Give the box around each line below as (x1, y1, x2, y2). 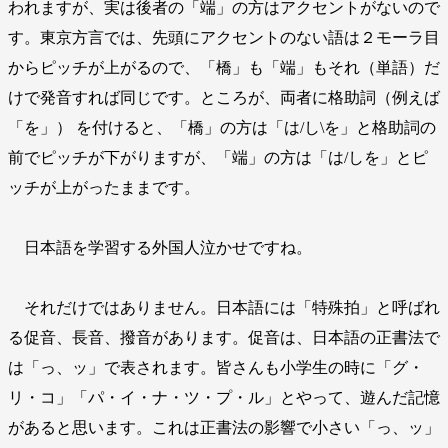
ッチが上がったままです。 (8, 179, 200, 197)
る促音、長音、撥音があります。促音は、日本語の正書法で (8, 329, 440, 347)
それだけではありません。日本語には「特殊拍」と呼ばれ (8, 299, 440, 317)
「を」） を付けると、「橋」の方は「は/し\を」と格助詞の (8, 119, 436, 137)
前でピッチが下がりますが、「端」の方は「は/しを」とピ (8, 149, 428, 167)
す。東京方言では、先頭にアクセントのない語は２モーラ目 (8, 29, 440, 47)
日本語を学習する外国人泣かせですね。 (8, 239, 312, 257)
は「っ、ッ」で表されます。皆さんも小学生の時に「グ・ (8, 359, 424, 377)
